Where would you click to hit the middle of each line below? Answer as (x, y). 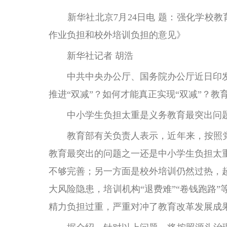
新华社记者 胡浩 (91, 56)
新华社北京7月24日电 (102, 17)
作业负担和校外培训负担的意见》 (117, 35)
